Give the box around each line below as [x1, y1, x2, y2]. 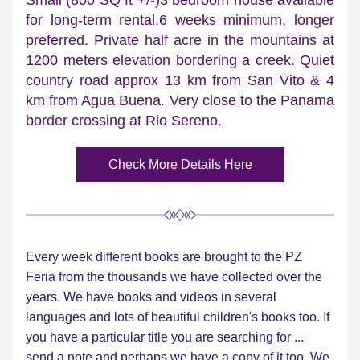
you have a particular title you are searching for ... [26, 330, 304, 344]
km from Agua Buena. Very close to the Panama [26, 92, 334, 108]
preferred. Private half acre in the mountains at [26, 32, 334, 48]
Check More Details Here [108, 157, 252, 171]
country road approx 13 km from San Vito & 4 [26, 72, 334, 88]
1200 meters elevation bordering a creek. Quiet [26, 52, 334, 68]
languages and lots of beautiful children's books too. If [26, 310, 329, 324]
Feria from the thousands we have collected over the [26, 270, 322, 284]
